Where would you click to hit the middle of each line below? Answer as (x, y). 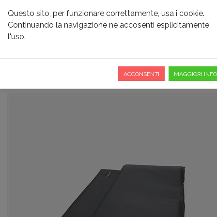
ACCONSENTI (141, 74)
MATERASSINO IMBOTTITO (98, 56)
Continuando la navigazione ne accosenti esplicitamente (108, 25)
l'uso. (17, 37)
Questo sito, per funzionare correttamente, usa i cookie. (106, 13)
